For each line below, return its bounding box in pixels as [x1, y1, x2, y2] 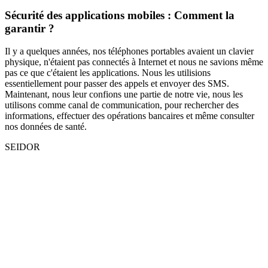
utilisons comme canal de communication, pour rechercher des [5, 100, 239, 111]
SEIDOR [5, 142, 40, 153]
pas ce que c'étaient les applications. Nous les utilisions [5, 68, 211, 78]
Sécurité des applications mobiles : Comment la [5, 8, 234, 22]
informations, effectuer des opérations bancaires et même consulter [5, 111, 254, 121]
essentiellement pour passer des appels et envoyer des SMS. [5, 78, 229, 89]
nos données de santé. [5, 121, 87, 132]
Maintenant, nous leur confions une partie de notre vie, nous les [5, 89, 243, 100]
